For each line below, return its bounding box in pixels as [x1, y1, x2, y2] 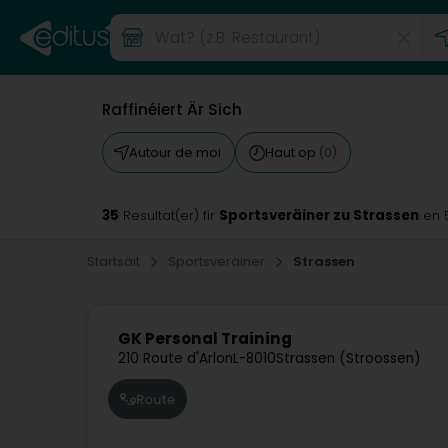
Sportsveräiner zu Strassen [219, 206, 419, 225]
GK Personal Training [118, 328, 292, 350]
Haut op [265, 143, 319, 162]
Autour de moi [129, 143, 221, 162]
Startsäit [87, 252, 143, 271]
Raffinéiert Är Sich [102, 99, 242, 120]
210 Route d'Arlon [118, 349, 233, 369]
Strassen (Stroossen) [276, 349, 421, 369]
